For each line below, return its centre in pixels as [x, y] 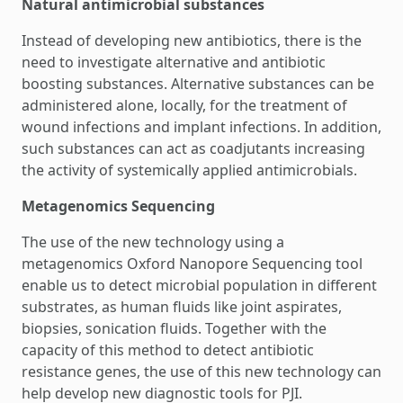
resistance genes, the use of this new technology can [201, 372]
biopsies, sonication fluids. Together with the [174, 328]
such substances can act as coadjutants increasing [193, 148]
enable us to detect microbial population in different [199, 285]
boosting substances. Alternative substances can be [198, 84]
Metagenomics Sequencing [118, 206]
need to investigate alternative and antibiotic [174, 62]
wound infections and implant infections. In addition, [201, 127]
